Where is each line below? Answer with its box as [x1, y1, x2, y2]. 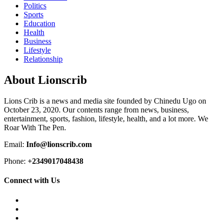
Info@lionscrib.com [26, 140, 92, 149]
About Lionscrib [4, 74, 87, 87]
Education [24, 19, 55, 28]
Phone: [4, 157, 28, 166]
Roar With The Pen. [4, 123, 66, 132]
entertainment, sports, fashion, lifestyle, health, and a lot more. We [4, 114, 208, 123]
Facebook [23, 195, 54, 204]
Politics [24, 1, 46, 10]
